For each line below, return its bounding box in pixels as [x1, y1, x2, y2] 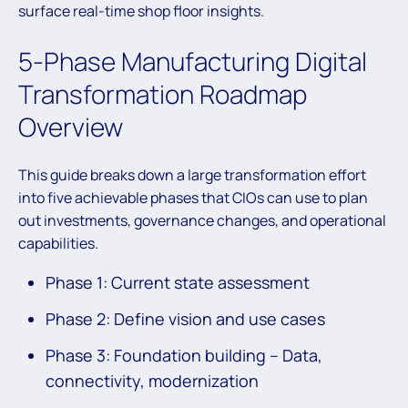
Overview [18, 108, 128, 144]
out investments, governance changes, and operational [18, 209, 386, 230]
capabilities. [18, 232, 98, 253]
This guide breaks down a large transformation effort [18, 164, 366, 185]
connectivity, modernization [46, 369, 262, 392]
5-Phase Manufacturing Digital [18, 43, 367, 78]
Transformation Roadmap [18, 76, 307, 111]
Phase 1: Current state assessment [46, 270, 313, 293]
